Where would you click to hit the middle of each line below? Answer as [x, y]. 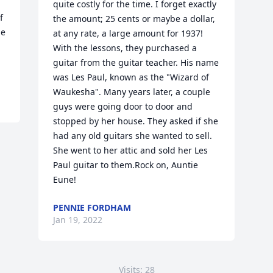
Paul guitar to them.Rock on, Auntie [126, 165]
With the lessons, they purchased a [125, 48]
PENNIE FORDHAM [92, 207]
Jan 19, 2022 [78, 220]
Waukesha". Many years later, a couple [132, 92]
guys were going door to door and [123, 106]
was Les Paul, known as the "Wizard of [131, 77]
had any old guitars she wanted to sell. [133, 136]
